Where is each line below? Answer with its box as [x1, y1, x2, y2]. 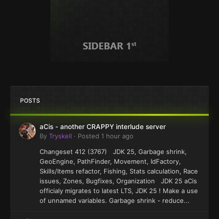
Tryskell [49, 131, 72, 140]
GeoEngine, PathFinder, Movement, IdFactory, [40, 157, 181, 165]
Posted [78, 131, 101, 140]
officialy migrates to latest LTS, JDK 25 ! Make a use [40, 186, 198, 195]
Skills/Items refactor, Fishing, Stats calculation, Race [40, 167, 198, 175]
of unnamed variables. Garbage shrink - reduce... [40, 196, 190, 204]
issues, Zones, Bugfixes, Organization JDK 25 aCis [40, 176, 197, 185]
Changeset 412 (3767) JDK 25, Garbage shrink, [40, 147, 187, 155]
